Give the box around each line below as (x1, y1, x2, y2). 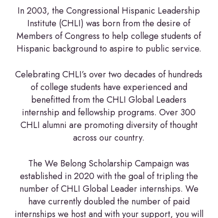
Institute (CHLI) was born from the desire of (27, 17, 191, 30)
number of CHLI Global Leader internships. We (19, 182, 199, 195)
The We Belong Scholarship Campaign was (28, 157, 190, 170)
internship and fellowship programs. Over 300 (22, 106, 196, 119)
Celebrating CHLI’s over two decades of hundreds (15, 68, 203, 81)
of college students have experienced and (30, 81, 187, 93)
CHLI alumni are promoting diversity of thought (20, 119, 198, 131)
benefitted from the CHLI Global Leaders (31, 93, 187, 106)
